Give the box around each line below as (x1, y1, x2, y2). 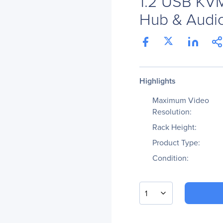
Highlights (139, 75, 176, 87)
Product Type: (152, 137, 200, 148)
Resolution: (152, 106, 192, 117)
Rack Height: (152, 121, 197, 133)
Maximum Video (152, 95, 209, 106)
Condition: (152, 152, 189, 164)
